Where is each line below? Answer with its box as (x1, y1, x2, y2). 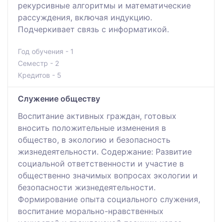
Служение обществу (18, 93, 100, 104)
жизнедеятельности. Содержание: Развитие (18, 146, 192, 157)
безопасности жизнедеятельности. (18, 182, 156, 192)
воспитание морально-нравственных (18, 206, 164, 216)
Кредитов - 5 (18, 70, 61, 79)
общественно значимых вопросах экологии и (18, 170, 198, 180)
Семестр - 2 (18, 58, 59, 67)
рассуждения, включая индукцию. (18, 12, 152, 22)
